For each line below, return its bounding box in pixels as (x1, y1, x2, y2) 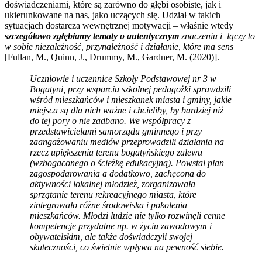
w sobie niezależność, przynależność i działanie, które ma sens (5, 41, 233, 51)
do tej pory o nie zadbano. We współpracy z (30, 115, 191, 126)
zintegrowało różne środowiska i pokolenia (30, 199, 187, 210)
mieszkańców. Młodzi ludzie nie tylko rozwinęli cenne (30, 210, 225, 220)
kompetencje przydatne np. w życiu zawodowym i (30, 220, 212, 231)
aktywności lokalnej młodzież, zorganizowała (30, 178, 195, 189)
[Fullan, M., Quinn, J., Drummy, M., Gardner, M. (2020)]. (5, 51, 219, 62)
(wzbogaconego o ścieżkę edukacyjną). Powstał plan (30, 157, 224, 168)
